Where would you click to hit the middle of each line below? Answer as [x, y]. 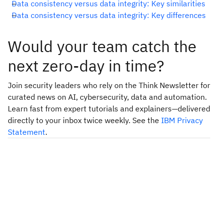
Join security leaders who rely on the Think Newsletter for [109, 85]
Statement [27, 132]
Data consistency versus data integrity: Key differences [109, 15]
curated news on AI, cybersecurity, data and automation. [107, 97]
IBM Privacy [182, 120]
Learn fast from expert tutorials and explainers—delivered [109, 108]
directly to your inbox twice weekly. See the [84, 120]
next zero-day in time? [86, 65]
